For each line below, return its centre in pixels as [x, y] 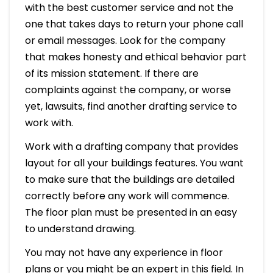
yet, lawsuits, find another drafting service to [131, 106]
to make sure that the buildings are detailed [129, 179]
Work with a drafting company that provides [131, 146]
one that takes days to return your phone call [134, 24]
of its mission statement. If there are [112, 73]
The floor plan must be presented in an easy [131, 212]
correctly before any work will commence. [127, 196]
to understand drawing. [80, 229]
